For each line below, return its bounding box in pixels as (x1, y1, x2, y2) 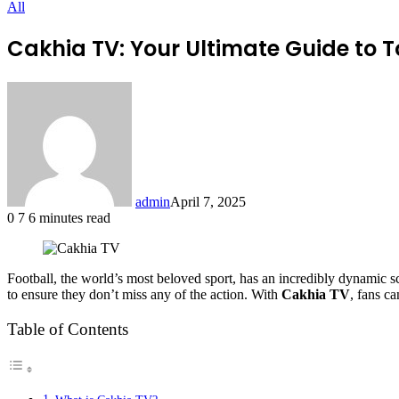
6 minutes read (28, 209, 110, 225)
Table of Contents (7, 320, 128, 338)
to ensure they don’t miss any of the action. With (7, 286, 281, 302)
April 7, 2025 (170, 193, 246, 209)
